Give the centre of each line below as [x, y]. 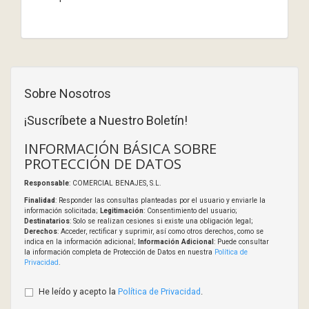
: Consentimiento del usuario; [190, 210]
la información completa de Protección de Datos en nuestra [119, 252]
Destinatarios [47, 221]
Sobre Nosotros [68, 93]
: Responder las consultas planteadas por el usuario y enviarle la [160, 200]
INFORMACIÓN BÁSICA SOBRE [120, 148]
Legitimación [122, 210]
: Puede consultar [241, 241]
